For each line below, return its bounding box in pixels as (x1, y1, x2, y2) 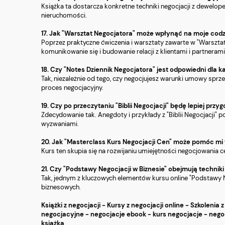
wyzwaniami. (41, 120, 79, 129)
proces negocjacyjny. (41, 83, 103, 92)
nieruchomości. (41, 11, 87, 20)
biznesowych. (41, 183, 81, 192)
